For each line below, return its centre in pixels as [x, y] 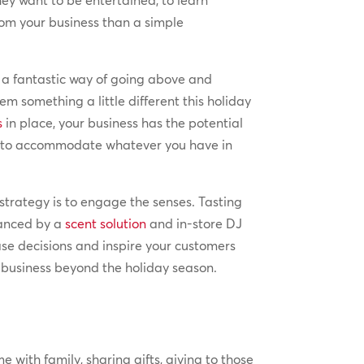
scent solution [106, 224]
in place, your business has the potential [123, 123]
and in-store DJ [195, 224]
